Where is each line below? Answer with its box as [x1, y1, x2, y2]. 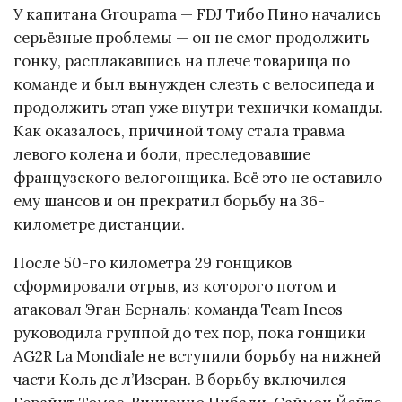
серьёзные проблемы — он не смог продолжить [13, 28, 370, 48]
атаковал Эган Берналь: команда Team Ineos [13, 299, 343, 319]
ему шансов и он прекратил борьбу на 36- [13, 191, 325, 212]
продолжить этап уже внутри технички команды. [13, 98, 383, 118]
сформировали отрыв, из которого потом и [13, 275, 336, 296]
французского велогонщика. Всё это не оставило [13, 168, 382, 188]
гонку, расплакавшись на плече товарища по [13, 51, 350, 72]
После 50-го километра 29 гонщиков [13, 252, 292, 273]
